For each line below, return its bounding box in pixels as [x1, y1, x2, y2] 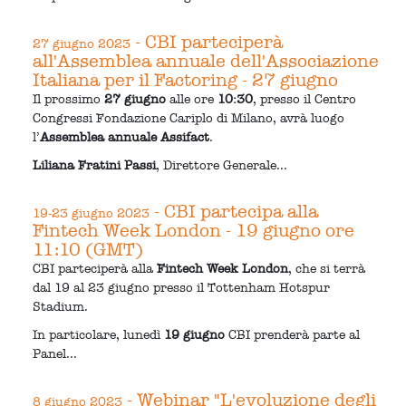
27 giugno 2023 [33, 35, 131, 52]
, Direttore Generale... [156, 157, 288, 173]
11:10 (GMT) [33, 237, 144, 260]
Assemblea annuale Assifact [40, 129, 210, 145]
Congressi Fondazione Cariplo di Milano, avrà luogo [33, 110, 345, 126]
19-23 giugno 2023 [33, 205, 150, 221]
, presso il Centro [253, 91, 357, 107]
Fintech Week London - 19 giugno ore [33, 218, 355, 241]
